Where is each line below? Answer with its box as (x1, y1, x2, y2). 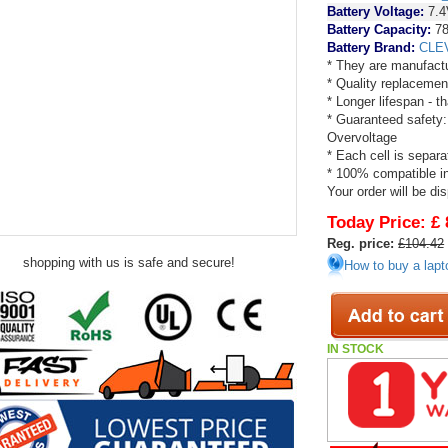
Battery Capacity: (327, 22, 432, 37)
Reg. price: (327, 236, 395, 251)
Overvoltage (327, 130, 398, 145)
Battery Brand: (327, 40, 420, 55)
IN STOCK (327, 342, 385, 356)
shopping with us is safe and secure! (23, 255, 236, 270)
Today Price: (327, 213, 427, 232)
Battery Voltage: (327, 4, 425, 19)
